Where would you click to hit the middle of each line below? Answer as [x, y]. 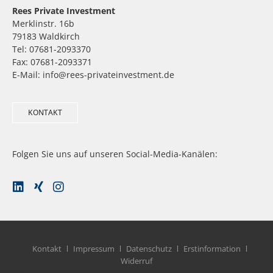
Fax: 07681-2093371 [52, 62]
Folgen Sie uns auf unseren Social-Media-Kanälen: [115, 154]
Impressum [94, 248]
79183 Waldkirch [46, 37]
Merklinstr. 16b [43, 24]
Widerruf [136, 261]
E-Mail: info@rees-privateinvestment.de [93, 75]
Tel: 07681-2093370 [51, 49]
